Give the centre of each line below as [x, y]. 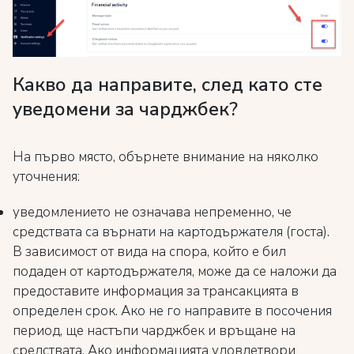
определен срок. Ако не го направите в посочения [172, 311]
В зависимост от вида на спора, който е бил [149, 252]
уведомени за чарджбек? [125, 109]
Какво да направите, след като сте [168, 85]
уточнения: [46, 177]
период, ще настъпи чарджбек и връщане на [154, 331]
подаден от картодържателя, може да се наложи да [175, 272]
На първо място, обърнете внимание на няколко [166, 157]
